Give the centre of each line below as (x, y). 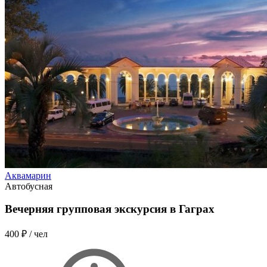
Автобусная (29, 186)
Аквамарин (28, 175)
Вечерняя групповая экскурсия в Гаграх (110, 209)
